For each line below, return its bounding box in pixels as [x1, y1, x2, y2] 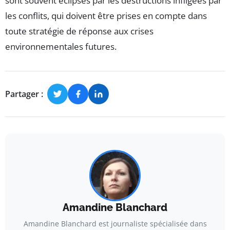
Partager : [5, 88, 43, 100]
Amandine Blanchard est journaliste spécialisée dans [23, 219, 207, 229]
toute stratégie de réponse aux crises [5, 25, 154, 37]
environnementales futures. [5, 41, 117, 53]
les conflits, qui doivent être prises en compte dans [5, 10, 207, 22]
